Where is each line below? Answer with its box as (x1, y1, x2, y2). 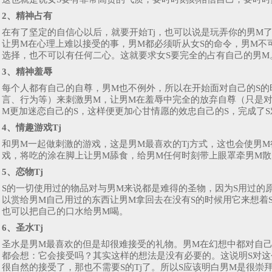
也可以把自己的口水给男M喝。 (2, 206, 128, 217)
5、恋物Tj (2, 167, 43, 177)
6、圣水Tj (2, 223, 43, 233)
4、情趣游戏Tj (2, 123, 61, 133)
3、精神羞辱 (2, 67, 52, 77)
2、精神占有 (2, 11, 52, 21)
